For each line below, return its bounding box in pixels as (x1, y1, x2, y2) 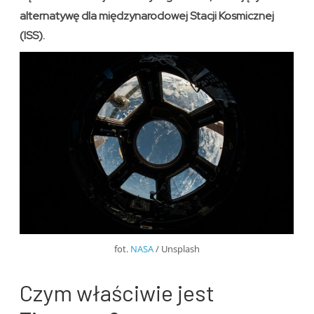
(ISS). (20, 28, 46, 43)
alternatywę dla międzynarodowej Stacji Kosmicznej (20, 8, 275, 24)
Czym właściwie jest (20, 278, 215, 306)
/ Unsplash (153, 242, 200, 255)
